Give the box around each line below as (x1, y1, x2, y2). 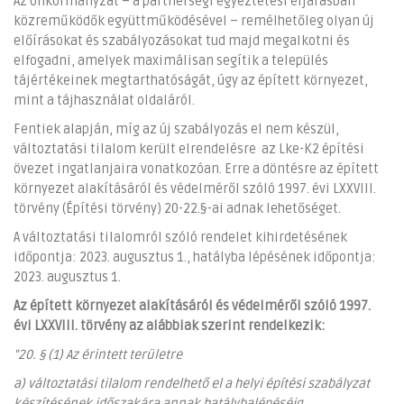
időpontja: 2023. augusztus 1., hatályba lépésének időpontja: (14, 249, 376, 265)
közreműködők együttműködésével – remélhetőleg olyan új (14, 13, 374, 29)
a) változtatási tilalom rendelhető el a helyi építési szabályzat (14, 375, 370, 391)
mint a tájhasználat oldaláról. (14, 92, 195, 108)
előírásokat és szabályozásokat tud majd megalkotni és (14, 32, 350, 49)
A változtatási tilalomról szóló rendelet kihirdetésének (14, 229, 347, 245)
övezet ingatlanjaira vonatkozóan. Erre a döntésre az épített (14, 161, 379, 177)
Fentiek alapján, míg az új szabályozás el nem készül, (14, 121, 339, 137)
